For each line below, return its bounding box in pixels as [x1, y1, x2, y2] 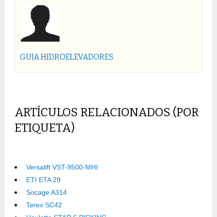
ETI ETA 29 [26, 176, 61, 184]
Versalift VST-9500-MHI [26, 163, 98, 171]
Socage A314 [26, 188, 67, 197]
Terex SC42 [26, 201, 62, 209]
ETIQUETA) [15, 121, 75, 135]
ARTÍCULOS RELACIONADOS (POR [15, 106, 199, 120]
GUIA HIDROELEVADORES [20, 52, 113, 62]
